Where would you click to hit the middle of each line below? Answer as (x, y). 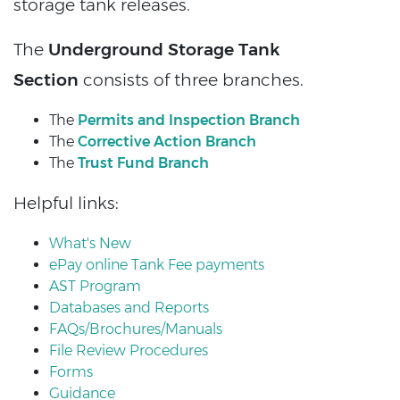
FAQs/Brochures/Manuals (136, 329)
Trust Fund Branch (143, 162)
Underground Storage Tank (164, 49)
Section (46, 79)
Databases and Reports (129, 307)
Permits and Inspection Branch (189, 120)
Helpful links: (66, 203)
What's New (90, 243)
